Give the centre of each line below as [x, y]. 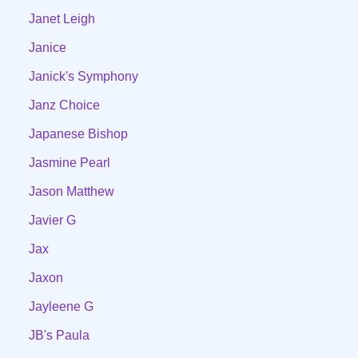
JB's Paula [59, 335]
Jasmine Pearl [70, 162]
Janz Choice [64, 105]
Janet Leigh [62, 18]
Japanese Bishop [78, 133]
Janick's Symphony [84, 76]
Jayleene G [61, 306]
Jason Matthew [72, 191]
